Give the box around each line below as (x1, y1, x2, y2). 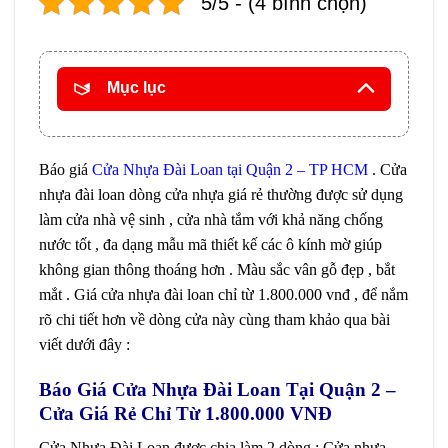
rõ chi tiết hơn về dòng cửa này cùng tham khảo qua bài (39, 310, 390, 328)
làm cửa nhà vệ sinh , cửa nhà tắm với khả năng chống (39, 210, 383, 228)
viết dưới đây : (39, 335, 134, 353)
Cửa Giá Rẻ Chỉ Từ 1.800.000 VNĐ (39, 402, 332, 424)
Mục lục (107, 78, 166, 96)
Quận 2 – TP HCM (246, 160, 368, 178)
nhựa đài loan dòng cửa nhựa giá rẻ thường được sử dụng (39, 185, 403, 203)
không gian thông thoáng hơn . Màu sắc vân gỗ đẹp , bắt (39, 260, 395, 278)
